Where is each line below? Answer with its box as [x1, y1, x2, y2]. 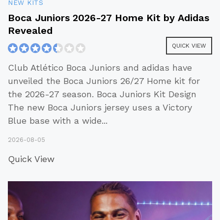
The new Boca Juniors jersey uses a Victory [8, 102, 192, 113]
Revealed [8, 25, 53, 37]
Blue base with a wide [8, 115, 102, 126]
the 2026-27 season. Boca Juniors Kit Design [8, 89, 196, 100]
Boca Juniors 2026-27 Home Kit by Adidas [8, 12, 210, 24]
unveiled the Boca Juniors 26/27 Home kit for [8, 76, 200, 86]
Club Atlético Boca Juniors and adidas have [8, 62, 192, 73]
